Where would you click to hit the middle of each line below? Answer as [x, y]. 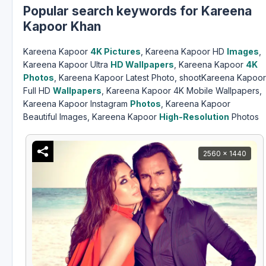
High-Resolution [194, 116]
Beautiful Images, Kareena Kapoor [91, 116]
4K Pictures [115, 51]
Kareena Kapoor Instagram [77, 103]
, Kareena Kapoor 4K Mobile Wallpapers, [182, 90]
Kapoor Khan [62, 27]
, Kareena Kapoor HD [184, 51]
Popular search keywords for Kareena [137, 11]
